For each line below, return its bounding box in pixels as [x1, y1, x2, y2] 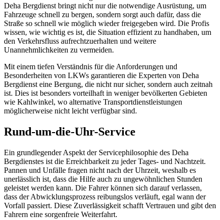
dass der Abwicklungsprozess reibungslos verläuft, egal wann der [4, 192, 206, 201]
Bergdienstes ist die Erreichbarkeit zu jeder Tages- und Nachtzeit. [4, 157, 206, 165]
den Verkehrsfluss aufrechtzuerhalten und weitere [4, 36, 156, 45]
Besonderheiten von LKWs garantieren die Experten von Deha [4, 71, 199, 80]
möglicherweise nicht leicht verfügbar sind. [4, 106, 137, 115]
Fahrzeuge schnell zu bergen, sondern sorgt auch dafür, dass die [4, 10, 201, 19]
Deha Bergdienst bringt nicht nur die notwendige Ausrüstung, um [4, 1, 206, 10]
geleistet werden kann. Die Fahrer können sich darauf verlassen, [4, 183, 202, 192]
